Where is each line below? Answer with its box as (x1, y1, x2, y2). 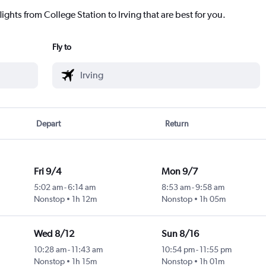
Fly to (52, 42, 71, 52)
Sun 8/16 (161, 228, 199, 240)
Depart (36, 119, 61, 129)
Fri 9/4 (33, 166, 61, 178)
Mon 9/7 (161, 166, 198, 178)
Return (164, 119, 189, 129)
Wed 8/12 (33, 228, 74, 240)
